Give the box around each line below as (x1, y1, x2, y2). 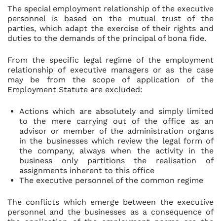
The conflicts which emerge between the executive (7, 197, 214, 207)
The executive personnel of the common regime (19, 176, 203, 185)
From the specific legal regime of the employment (7, 55, 214, 65)
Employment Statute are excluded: (7, 85, 143, 94)
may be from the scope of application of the (7, 75, 214, 84)
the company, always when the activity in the (19, 146, 214, 155)
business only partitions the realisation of (19, 156, 214, 165)
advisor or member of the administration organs (19, 126, 214, 136)
